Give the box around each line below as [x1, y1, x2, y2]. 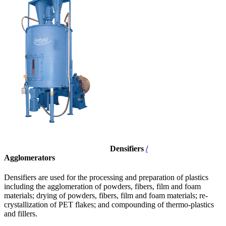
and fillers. [4, 209, 37, 218]
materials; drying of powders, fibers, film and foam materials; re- [4, 191, 208, 200]
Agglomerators [4, 153, 55, 162]
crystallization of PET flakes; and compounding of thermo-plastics [4, 200, 214, 209]
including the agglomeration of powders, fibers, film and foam [4, 182, 201, 191]
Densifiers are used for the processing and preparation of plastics [4, 173, 208, 182]
